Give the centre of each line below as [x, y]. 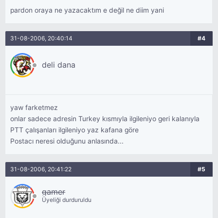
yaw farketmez [34, 108]
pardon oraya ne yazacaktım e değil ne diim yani [87, 10]
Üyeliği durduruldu [67, 200]
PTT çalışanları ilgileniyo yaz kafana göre [75, 130]
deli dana [59, 65]
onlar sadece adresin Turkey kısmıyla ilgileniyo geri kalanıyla [105, 119]
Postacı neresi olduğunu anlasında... [67, 141]
